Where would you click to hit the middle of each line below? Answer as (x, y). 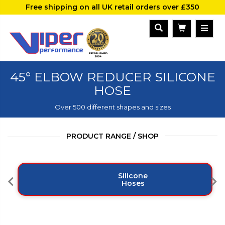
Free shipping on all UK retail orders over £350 (113, 7)
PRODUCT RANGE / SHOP (113, 136)
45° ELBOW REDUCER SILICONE (113, 77)
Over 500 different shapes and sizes (113, 107)
